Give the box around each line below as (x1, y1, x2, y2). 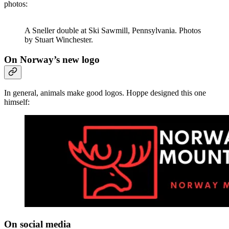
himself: (4, 98, 30, 107)
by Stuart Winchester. (25, 35, 93, 44)
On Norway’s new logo (4, 54, 100, 65)
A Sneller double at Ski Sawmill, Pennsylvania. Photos (25, 26, 201, 35)
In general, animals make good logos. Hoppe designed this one (4, 88, 206, 98)
